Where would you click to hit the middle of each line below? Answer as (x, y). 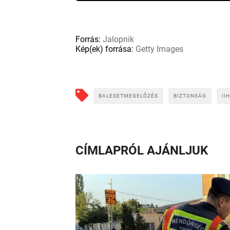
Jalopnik (117, 39)
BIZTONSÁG (190, 95)
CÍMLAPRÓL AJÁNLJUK (142, 150)
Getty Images (158, 49)
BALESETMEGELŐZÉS (128, 95)
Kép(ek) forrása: (104, 49)
